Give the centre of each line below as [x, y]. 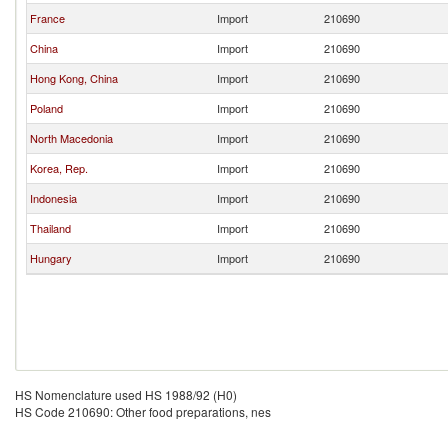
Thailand [50, 228]
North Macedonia [71, 138]
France [47, 18]
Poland [46, 108]
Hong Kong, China [74, 78]
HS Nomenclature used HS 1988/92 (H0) [126, 394]
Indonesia [53, 198]
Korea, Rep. [59, 168]
